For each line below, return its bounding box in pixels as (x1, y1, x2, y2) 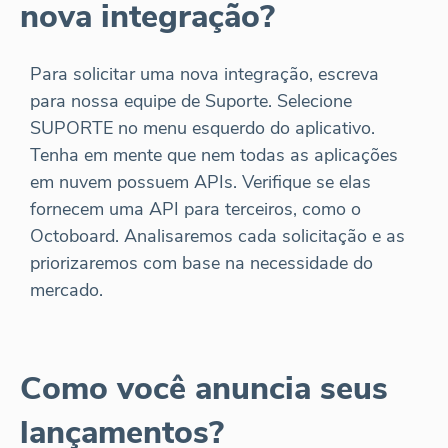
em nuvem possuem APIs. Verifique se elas (30, 169, 371, 194)
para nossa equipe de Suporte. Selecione (30, 88, 352, 113)
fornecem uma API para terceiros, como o (30, 196, 361, 221)
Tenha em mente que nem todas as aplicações (30, 142, 398, 167)
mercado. (30, 277, 103, 302)
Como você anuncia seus (20, 366, 388, 410)
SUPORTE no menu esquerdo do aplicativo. (30, 115, 375, 140)
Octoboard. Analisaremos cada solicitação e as (30, 223, 405, 248)
